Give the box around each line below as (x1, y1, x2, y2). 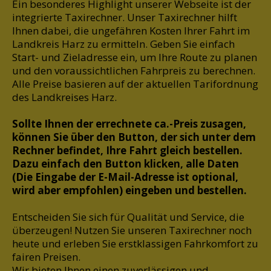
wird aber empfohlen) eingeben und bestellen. (12, 183, 247, 198)
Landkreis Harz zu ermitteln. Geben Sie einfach (12, 37, 235, 51)
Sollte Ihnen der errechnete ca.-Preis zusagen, (12, 117, 246, 131)
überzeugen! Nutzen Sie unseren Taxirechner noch (12, 223, 252, 238)
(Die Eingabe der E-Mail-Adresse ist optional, (12, 170, 238, 184)
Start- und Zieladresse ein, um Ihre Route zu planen (12, 50, 257, 65)
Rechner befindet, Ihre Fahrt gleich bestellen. (12, 143, 245, 158)
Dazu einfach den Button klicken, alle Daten (12, 157, 239, 171)
